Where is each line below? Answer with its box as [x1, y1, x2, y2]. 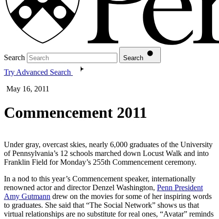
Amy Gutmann [4, 192, 50, 200]
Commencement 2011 [4, 104, 147, 122]
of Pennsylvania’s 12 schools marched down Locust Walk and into [4, 149, 209, 157]
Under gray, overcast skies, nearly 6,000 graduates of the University [4, 140, 213, 149]
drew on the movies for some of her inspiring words [50, 192, 212, 200]
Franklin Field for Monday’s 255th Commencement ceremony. [4, 157, 197, 166]
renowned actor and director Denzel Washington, [4, 183, 157, 192]
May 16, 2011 [6, 84, 49, 93]
